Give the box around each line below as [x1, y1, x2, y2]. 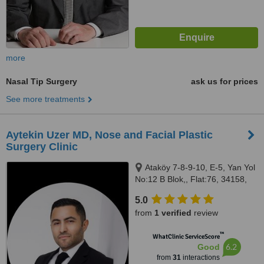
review [192, 208, 218, 217]
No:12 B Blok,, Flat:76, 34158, [135, 174, 247, 184]
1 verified [154, 208, 192, 217]
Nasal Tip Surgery [6, 77, 77, 86]
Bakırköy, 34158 [135, 186, 195, 196]
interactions [180, 253, 220, 262]
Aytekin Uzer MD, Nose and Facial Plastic [6, 129, 213, 141]
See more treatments [6, 94, 85, 104]
